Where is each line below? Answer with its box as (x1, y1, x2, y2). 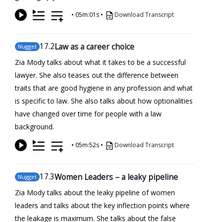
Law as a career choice (55, 41, 134, 52)
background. (15, 121, 54, 131)
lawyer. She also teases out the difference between (15, 70, 178, 80)
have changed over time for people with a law (15, 109, 162, 118)
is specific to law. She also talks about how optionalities (15, 96, 193, 106)
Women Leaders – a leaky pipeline (55, 171, 178, 182)
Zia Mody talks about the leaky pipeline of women (15, 187, 175, 197)
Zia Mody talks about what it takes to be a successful (15, 57, 186, 67)
